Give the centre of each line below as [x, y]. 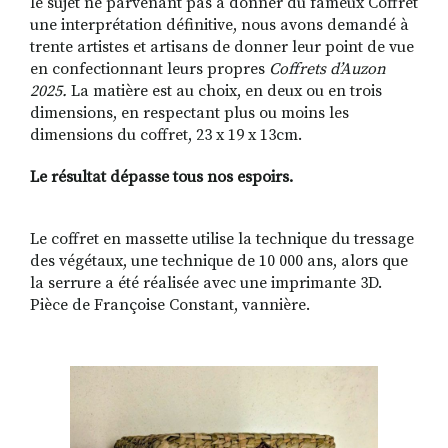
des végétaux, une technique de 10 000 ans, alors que [219, 261]
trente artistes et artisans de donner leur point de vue [222, 47]
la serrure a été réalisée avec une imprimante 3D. [206, 283]
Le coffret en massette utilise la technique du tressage [222, 239]
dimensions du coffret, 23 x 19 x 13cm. [166, 135]
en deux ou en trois [313, 91]
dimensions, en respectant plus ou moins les [189, 113]
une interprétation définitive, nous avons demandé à [219, 25]
